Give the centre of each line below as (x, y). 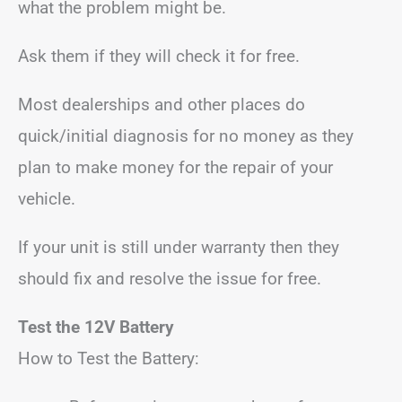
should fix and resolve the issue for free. (170, 279)
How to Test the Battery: (109, 358)
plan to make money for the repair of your (175, 167)
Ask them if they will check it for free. (159, 56)
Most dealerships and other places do (162, 105)
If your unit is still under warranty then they (179, 247)
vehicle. (47, 199)
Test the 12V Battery (96, 327)
